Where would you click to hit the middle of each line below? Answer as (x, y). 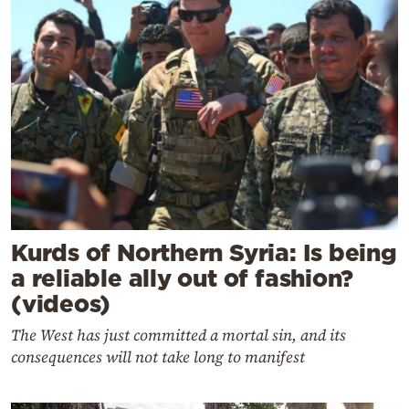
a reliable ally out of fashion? (183, 278)
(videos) (61, 304)
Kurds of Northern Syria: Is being (204, 253)
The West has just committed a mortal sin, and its (178, 336)
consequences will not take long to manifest (158, 357)
